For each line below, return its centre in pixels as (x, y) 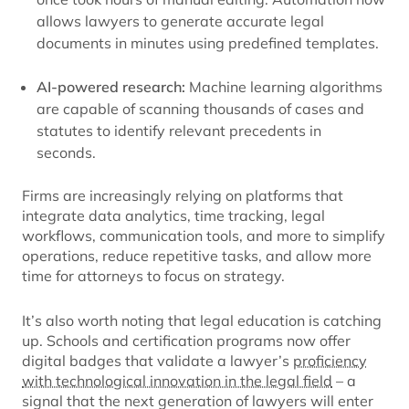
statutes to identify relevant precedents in (179, 131)
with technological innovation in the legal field (177, 381)
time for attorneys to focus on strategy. (153, 276)
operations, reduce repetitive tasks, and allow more (197, 256)
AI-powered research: (111, 87)
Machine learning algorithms (284, 87)
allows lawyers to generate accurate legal (180, 21)
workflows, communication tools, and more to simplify (204, 236)
